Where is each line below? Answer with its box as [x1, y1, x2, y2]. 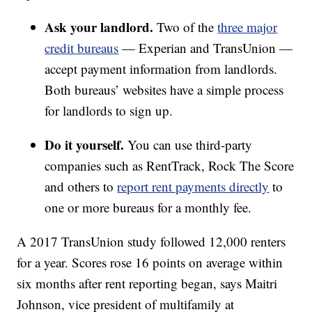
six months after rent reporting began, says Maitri [17, 274, 278, 292]
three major [217, 18, 278, 36]
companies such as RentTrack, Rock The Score [45, 157, 295, 175]
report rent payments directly [117, 178, 270, 196]
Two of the [153, 18, 218, 36]
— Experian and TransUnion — [122, 39, 293, 57]
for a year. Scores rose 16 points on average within [17, 253, 283, 272]
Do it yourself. [45, 135, 125, 155]
